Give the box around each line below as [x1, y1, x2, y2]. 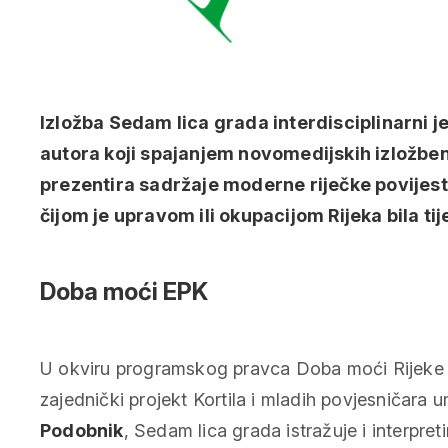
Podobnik [40, 420, 124, 442]
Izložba [40, 112, 109, 134]
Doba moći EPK [40, 277, 208, 307]
